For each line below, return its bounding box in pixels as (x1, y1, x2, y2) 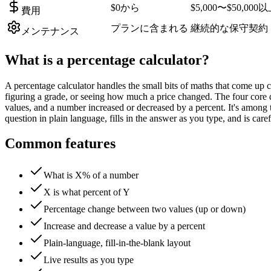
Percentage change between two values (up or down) (44, 204, 246, 215)
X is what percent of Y (44, 187, 130, 198)
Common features (5, 135, 116, 152)
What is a (5, 51, 67, 68)
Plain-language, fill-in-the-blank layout (44, 238, 191, 249)
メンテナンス (21, 25, 79, 36)
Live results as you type (44, 255, 134, 266)
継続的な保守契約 (191, 22, 268, 33)
